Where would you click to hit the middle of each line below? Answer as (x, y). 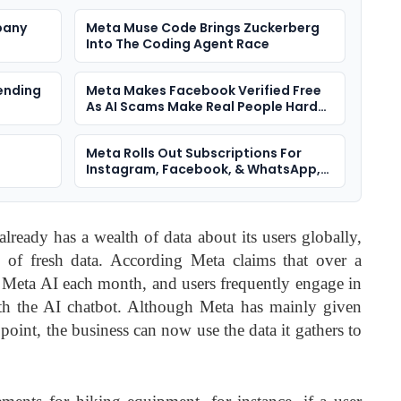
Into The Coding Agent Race (177, 44)
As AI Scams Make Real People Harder (208, 107)
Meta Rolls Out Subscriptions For (193, 154)
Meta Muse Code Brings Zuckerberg (202, 28)
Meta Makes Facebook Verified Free (203, 91)
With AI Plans (128, 186)
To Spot (111, 123)
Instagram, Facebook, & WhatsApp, (203, 170)
